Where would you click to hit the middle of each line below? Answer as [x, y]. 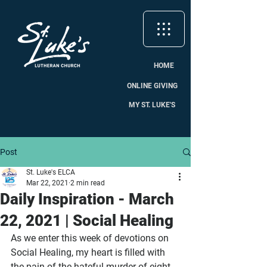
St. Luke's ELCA [51, 172]
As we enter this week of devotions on [91, 238]
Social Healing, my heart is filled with [89, 252]
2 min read [88, 183]
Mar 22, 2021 [47, 183]
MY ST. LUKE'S [152, 105]
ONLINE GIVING [152, 86]
